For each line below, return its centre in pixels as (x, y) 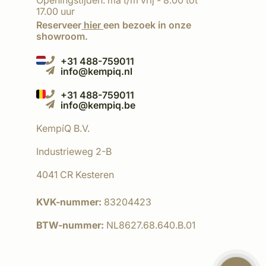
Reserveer (59, 25)
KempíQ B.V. (63, 128)
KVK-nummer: (70, 202)
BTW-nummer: (71, 225)
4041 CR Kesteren (75, 175)
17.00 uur (56, 11)
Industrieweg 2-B (74, 151)
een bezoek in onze (147, 25)
